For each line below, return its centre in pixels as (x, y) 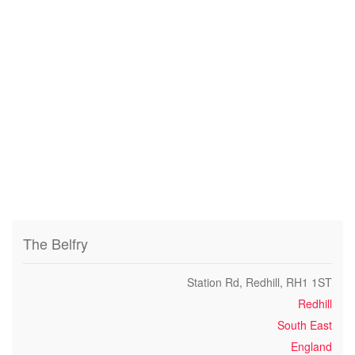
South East (305, 325)
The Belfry (55, 243)
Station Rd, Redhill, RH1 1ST (260, 282)
